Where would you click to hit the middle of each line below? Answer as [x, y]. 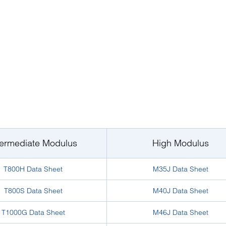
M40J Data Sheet [181, 191]
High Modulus [181, 143]
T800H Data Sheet [33, 169]
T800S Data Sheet [33, 191]
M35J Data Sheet [181, 169]
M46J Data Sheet [181, 212]
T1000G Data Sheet [33, 212]
